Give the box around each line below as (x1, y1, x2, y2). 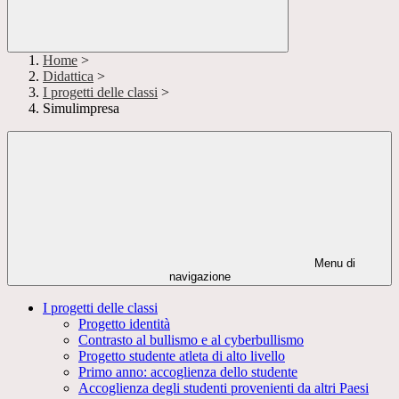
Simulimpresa (43, 101, 119, 117)
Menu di (311, 256, 355, 271)
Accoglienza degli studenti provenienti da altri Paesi (78, 380, 369, 396)
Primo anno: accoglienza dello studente (78, 364, 297, 380)
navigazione (168, 270, 231, 284)
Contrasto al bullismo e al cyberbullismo (78, 332, 304, 348)
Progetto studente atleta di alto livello (78, 348, 285, 364)
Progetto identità (78, 316, 170, 332)
